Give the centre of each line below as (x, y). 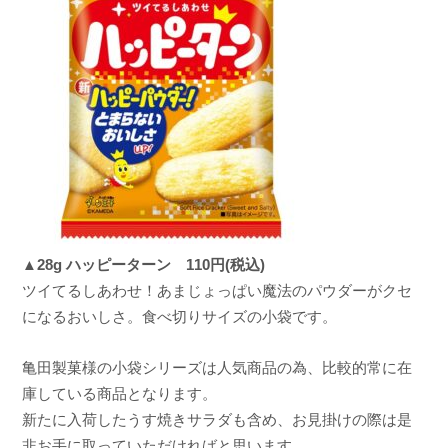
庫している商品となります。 (119, 393)
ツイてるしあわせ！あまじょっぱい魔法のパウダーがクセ (216, 291)
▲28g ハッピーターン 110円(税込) (143, 265)
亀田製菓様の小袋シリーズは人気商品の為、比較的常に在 (216, 367)
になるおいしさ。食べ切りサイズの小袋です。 (179, 317)
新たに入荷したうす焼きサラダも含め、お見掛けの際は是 (216, 419)
